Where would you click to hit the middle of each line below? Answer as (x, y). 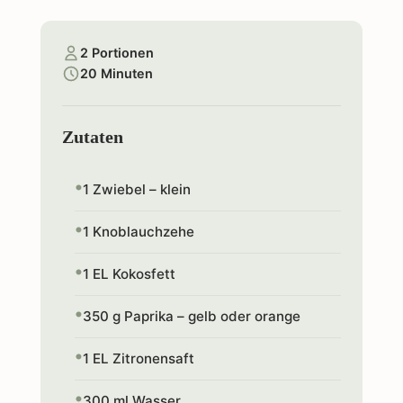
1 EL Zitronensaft (138, 358)
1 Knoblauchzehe (138, 232)
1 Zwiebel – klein (136, 189)
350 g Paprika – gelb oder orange (191, 316)
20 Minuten (116, 73)
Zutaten (92, 137)
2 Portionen (116, 53)
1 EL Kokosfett (129, 274)
